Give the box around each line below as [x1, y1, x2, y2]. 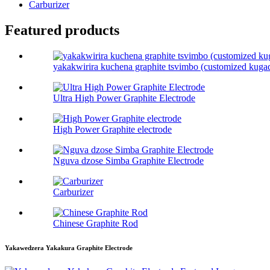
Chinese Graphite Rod [53, 218, 138, 229]
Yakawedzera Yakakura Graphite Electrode [5, 244, 133, 252]
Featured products [5, 22, 119, 39]
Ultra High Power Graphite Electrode [53, 93, 195, 104]
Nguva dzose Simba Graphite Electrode [53, 155, 204, 166]
